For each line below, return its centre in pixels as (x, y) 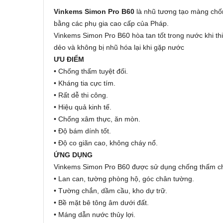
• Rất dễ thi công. (81, 95)
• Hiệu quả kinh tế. (83, 107)
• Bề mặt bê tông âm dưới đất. (101, 202)
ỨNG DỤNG (73, 155)
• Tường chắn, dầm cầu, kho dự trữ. (111, 190)
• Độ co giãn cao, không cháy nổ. (106, 143)
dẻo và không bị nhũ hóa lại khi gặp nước (119, 47)
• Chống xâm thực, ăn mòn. (97, 119)
